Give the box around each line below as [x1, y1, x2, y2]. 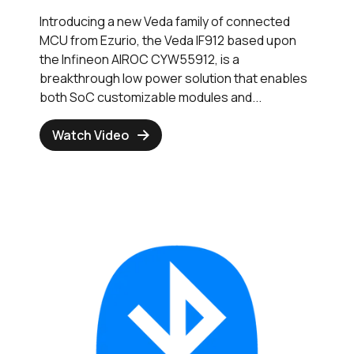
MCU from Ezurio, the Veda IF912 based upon [40, 32, 296, 50]
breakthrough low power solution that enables [40, 70, 307, 88]
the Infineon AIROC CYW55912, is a [40, 51, 239, 69]
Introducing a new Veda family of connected [40, 13, 290, 31]
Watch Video [52, 126, 129, 145]
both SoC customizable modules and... [40, 88, 262, 107]
